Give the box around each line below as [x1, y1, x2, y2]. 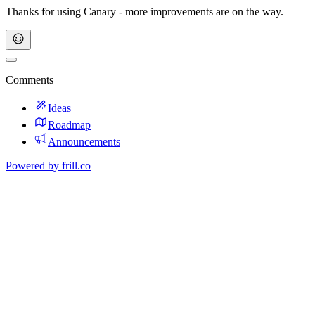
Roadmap [48, 118, 91, 131]
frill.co [62, 159, 91, 172]
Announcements [48, 135, 120, 148]
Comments [6, 73, 53, 86]
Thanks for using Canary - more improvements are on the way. [6, 5, 283, 18]
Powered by [6, 159, 59, 172]
